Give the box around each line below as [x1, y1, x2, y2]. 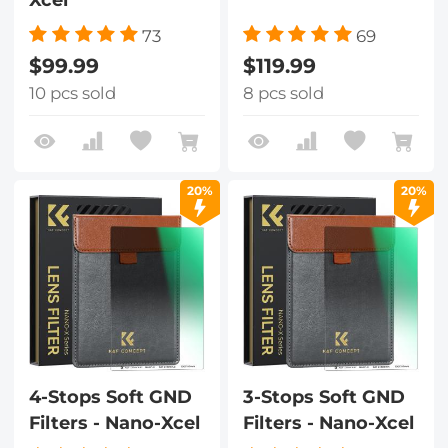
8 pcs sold [242, 83, 324, 104]
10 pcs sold [28, 83, 116, 104]
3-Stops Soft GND [242, 385, 405, 407]
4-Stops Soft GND [28, 385, 192, 407]
